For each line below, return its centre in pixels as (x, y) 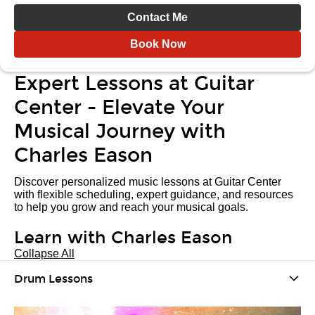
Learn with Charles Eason (123, 238)
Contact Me (157, 17)
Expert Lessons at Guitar (134, 84)
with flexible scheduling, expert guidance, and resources (154, 194)
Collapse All (44, 253)
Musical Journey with (120, 131)
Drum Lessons (53, 278)
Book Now (157, 44)
